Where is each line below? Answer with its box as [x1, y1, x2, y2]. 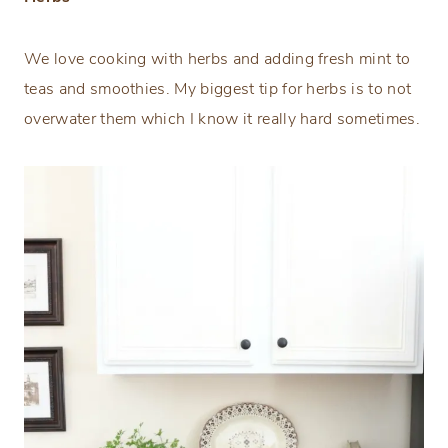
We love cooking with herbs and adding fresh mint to [24, 47, 411, 70]
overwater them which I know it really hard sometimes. [24, 107, 420, 130]
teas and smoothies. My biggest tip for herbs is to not [24, 77, 412, 100]
